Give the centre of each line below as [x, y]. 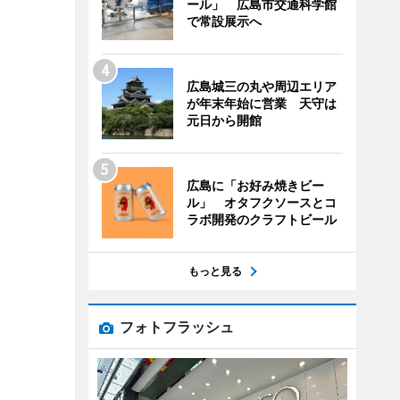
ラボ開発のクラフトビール [261, 219]
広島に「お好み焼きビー [255, 185]
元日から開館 [224, 120]
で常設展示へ [224, 21]
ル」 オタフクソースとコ [261, 202]
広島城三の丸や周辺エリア [261, 86]
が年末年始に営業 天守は [261, 103]
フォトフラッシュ [176, 327]
